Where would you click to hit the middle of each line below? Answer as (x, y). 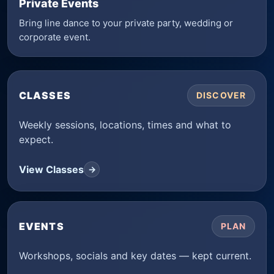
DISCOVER (221, 95)
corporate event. (55, 37)
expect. (36, 139)
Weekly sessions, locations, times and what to (125, 125)
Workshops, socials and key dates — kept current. (135, 256)
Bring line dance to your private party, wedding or (126, 23)
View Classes (51, 169)
